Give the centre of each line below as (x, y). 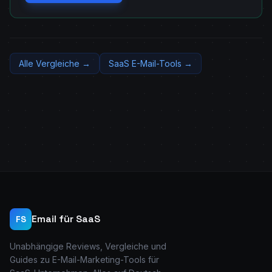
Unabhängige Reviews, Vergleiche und (88, 246)
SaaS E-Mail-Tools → (151, 63)
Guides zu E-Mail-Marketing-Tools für (84, 260)
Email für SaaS (66, 219)
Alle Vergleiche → (55, 63)
